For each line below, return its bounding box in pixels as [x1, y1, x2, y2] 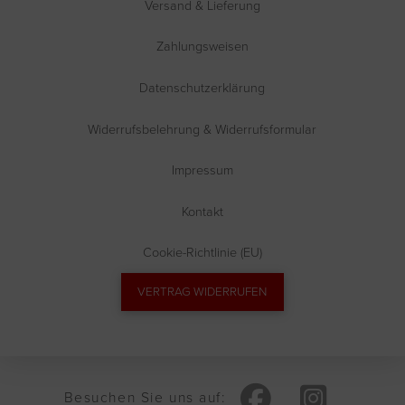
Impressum [171, 160, 233, 181]
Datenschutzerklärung [139, 78, 266, 98]
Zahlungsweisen [155, 36, 249, 57]
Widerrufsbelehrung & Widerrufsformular [88, 118, 317, 139]
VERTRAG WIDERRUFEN [137, 282, 268, 301]
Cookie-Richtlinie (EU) [142, 242, 262, 263]
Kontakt [181, 201, 223, 221]
